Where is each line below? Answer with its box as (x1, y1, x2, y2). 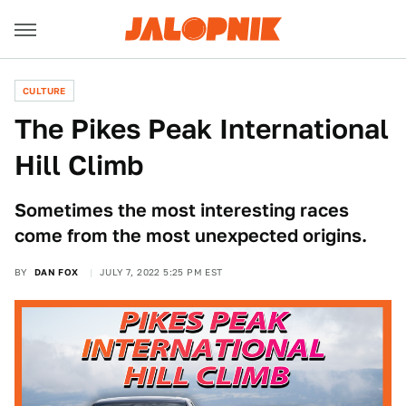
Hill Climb (14, 149, 143, 181)
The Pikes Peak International (14, 112, 389, 145)
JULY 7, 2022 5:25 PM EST (100, 266, 223, 277)
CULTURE (23, 85, 66, 96)
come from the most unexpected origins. (14, 225, 367, 246)
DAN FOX (34, 266, 79, 277)
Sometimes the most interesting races (14, 199, 349, 221)
